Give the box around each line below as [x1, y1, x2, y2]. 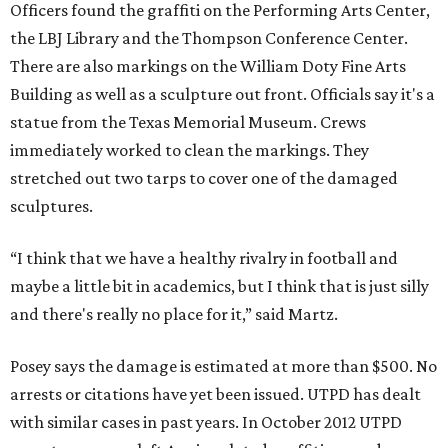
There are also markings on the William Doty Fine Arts [10, 56, 406, 77]
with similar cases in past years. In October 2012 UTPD [10, 412, 402, 433]
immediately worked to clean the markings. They [10, 140, 369, 161]
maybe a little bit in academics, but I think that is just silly [10, 276, 429, 297]
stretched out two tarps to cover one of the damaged [10, 168, 398, 189]
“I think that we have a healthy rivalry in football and [10, 248, 398, 269]
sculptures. [10, 196, 93, 217]
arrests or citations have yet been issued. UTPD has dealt [10, 384, 421, 405]
